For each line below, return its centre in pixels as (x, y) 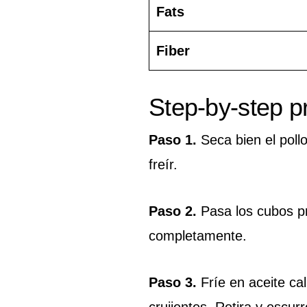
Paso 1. (173, 139)
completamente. (198, 235)
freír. (163, 164)
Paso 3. (173, 282)
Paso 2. (173, 211)
